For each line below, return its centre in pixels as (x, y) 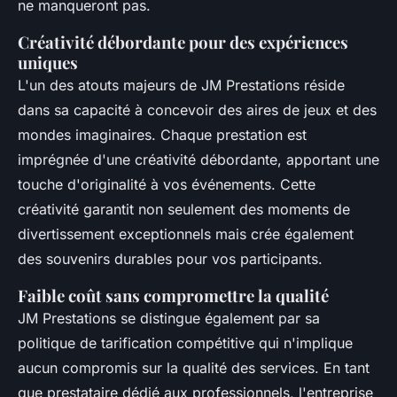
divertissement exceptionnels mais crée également (186, 234)
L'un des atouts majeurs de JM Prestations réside (181, 85)
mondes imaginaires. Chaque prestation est (162, 134)
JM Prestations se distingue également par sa (169, 318)
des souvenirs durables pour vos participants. (172, 258)
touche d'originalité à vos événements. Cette (167, 184)
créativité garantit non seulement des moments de (184, 209)
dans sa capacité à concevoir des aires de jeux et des (197, 109)
